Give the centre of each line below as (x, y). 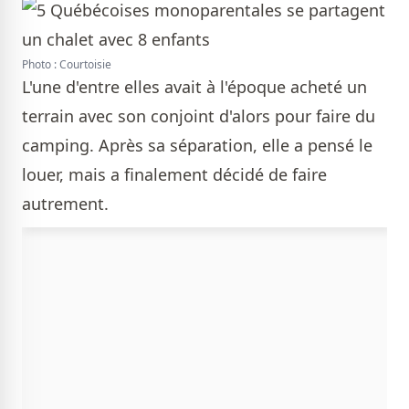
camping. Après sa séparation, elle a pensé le (197, 145)
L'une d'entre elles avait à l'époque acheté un (194, 87)
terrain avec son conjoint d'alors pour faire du (199, 116)
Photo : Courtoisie (67, 64)
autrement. (68, 204)
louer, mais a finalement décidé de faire (174, 174)
